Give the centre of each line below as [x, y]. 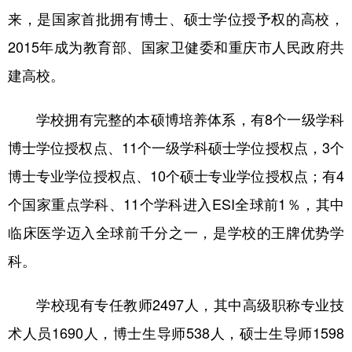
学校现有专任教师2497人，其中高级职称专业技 [190, 304]
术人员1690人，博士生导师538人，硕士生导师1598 [176, 332]
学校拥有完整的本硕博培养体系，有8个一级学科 [190, 118]
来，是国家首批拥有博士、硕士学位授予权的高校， [176, 18]
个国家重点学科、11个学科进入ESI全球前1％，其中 [176, 203]
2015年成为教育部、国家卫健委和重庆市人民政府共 [176, 46]
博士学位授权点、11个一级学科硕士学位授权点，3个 [176, 147]
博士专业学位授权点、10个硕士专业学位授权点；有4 [176, 175]
